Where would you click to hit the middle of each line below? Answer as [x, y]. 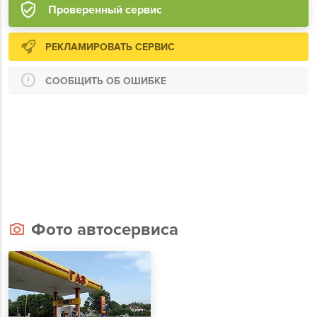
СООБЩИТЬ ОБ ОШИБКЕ [106, 81]
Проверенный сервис [105, 10]
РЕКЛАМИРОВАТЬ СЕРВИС [110, 47]
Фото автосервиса [105, 230]
